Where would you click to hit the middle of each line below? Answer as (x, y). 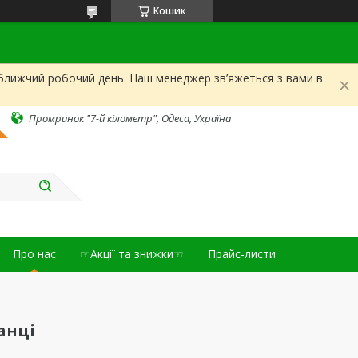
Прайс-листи (242, 254)
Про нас (34, 254)
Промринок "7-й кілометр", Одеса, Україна (130, 118)
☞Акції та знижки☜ (132, 254)
